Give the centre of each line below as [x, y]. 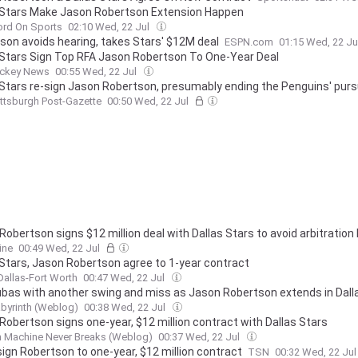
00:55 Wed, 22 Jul [97, 72]
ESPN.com [249, 42]
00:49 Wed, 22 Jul [60, 249]
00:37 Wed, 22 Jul [200, 337]
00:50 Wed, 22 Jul [149, 101]
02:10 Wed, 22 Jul [110, 27]
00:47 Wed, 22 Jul [125, 278]
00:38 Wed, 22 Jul [126, 308]
